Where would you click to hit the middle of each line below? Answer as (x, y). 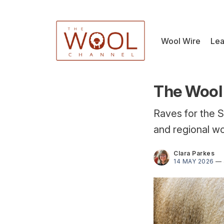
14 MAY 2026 (194, 161)
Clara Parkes (194, 153)
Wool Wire (181, 41)
